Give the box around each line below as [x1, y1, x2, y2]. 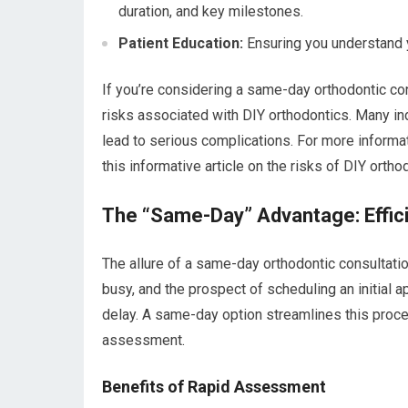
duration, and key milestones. [118, 2, 303, 20]
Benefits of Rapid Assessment [102, 376, 326, 396]
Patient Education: [118, 34, 243, 52]
